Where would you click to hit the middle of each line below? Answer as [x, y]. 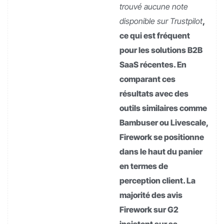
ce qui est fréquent [155, 35]
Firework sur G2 [149, 209]
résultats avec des [154, 93]
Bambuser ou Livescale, [164, 122]
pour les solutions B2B [161, 50]
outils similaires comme [163, 108]
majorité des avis [151, 195]
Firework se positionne [162, 137]
